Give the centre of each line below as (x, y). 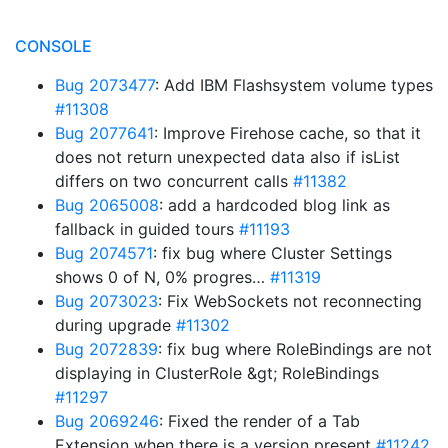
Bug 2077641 (104, 133)
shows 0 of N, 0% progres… (162, 277)
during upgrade (115, 325)
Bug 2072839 (106, 349)
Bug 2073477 (105, 85)
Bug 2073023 (106, 301)
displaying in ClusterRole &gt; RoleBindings (217, 373)
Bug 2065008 (107, 205)
